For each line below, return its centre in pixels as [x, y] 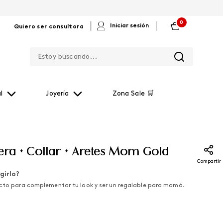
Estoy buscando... [144, 47]
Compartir [209, 162]
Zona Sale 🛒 [133, 94]
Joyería [57, 94]
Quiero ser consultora [49, 27]
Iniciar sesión [129, 26]
